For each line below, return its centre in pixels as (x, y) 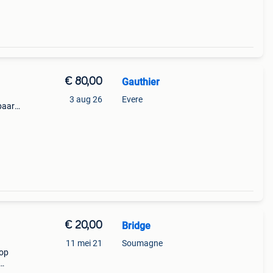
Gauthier (140, 82)
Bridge (136, 226)
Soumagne (142, 243)
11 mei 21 (84, 243)
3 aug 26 (86, 99)
